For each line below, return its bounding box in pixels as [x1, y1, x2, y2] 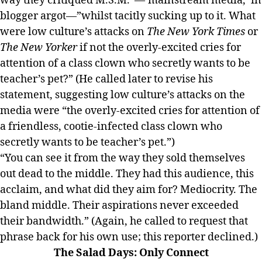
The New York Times [147, 25, 245, 39]
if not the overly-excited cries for [77, 40, 241, 54]
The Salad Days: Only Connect [53, 246, 209, 260]
